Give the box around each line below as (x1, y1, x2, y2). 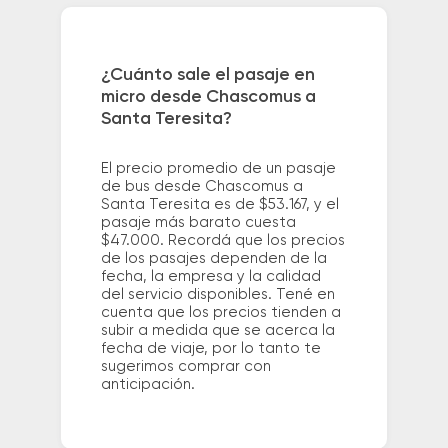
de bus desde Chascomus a (100, 179, 303, 195)
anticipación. (100, 377, 195, 393)
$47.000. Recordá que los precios (100, 233, 345, 249)
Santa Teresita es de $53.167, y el (100, 197, 339, 213)
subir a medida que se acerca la (100, 323, 335, 339)
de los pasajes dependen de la (100, 251, 327, 267)
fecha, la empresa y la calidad (100, 269, 321, 285)
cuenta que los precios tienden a (100, 305, 341, 321)
